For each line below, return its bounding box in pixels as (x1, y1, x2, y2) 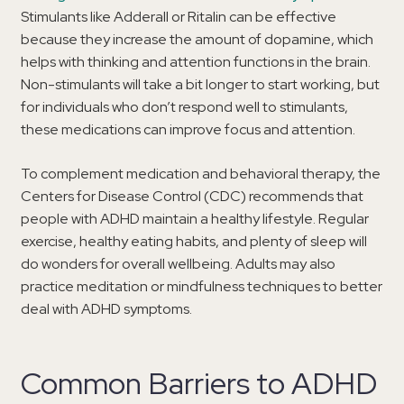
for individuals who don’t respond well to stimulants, (21, 96, 348, 116)
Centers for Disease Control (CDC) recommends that (21, 186, 363, 206)
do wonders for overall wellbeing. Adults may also (21, 253, 335, 273)
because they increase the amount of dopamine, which (21, 29, 373, 49)
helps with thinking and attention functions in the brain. (21, 51, 371, 71)
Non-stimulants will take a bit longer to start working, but (21, 74, 380, 94)
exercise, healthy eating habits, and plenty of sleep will (21, 231, 367, 251)
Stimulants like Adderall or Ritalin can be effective (21, 6, 336, 26)
